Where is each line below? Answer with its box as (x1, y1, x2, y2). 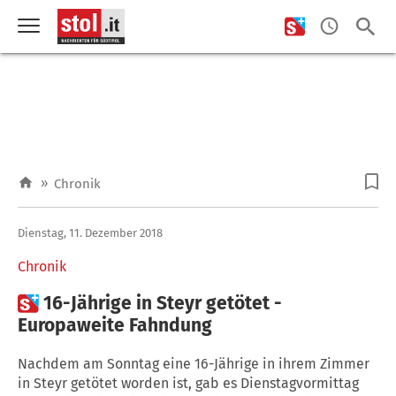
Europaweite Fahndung (18, 313, 212, 337)
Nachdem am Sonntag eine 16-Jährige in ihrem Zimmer (18, 354, 369, 372)
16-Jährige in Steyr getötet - (43, 291, 282, 315)
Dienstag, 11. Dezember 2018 (18, 225, 163, 240)
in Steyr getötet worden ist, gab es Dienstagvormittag (18, 374, 359, 392)
